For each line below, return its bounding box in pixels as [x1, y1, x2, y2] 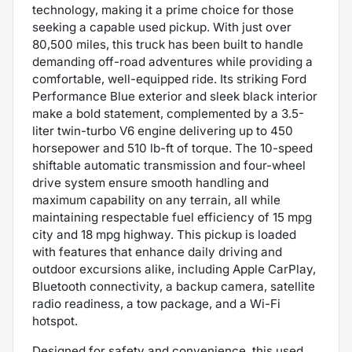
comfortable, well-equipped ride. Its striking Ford [32, 71, 306, 87]
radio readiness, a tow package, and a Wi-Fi [32, 296, 280, 312]
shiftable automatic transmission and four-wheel [32, 158, 306, 174]
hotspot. [32, 313, 78, 329]
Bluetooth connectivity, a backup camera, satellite [32, 279, 315, 295]
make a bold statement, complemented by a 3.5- [32, 106, 304, 122]
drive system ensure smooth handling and [32, 175, 269, 191]
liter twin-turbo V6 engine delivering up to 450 [32, 123, 293, 139]
